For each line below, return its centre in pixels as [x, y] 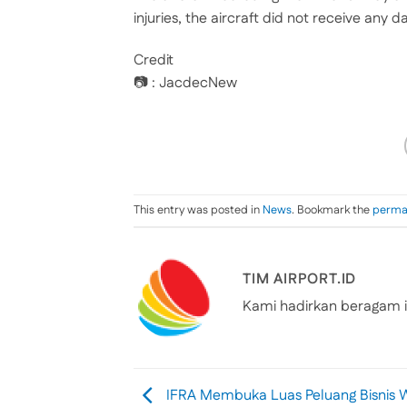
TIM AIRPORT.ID [300, 279]
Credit [154, 60]
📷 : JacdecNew [185, 83]
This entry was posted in [198, 210]
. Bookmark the [332, 210]
